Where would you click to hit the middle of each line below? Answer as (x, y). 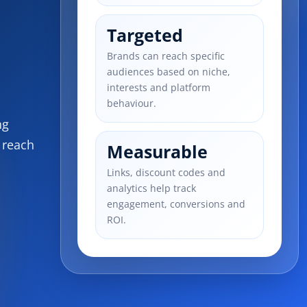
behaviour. (132, 103)
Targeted (145, 35)
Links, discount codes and (167, 172)
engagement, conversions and (176, 204)
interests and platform (159, 87)
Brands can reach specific (166, 56)
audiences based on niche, (169, 72)
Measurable (158, 151)
